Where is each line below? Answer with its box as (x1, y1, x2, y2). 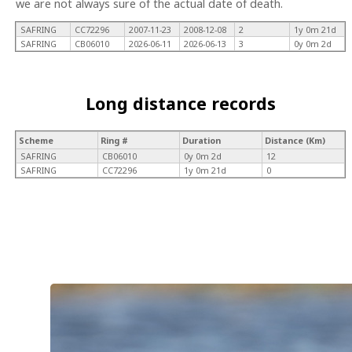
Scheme (19, 134, 53, 147)
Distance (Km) (265, 134, 325, 147)
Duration (182, 134, 221, 147)
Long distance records (85, 91, 276, 115)
